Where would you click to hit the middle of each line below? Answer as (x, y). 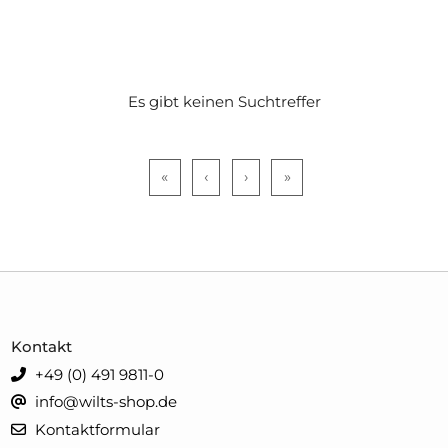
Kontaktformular (96, 430)
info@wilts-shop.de (104, 402)
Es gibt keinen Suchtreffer (224, 101)
